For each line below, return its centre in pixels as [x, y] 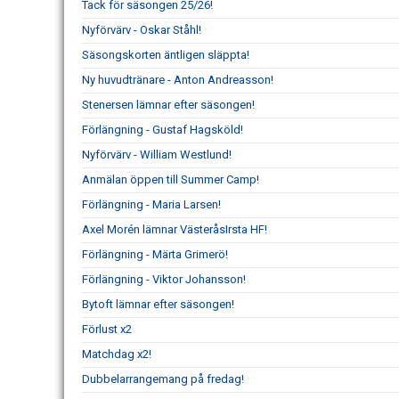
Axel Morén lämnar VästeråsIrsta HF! [175, 230]
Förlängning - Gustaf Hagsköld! [163, 130]
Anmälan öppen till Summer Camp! [171, 180]
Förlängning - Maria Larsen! [151, 205]
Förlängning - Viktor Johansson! [164, 280]
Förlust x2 [107, 330]
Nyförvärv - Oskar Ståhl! [142, 30]
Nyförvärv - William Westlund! [157, 155]
